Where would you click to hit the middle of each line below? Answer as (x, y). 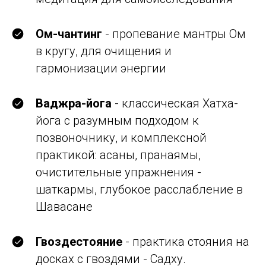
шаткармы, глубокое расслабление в (139, 189)
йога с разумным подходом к (117, 121)
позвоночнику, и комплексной (121, 138)
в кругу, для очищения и (104, 51)
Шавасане (64, 207)
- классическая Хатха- (175, 103)
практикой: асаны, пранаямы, (118, 155)
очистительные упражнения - (118, 172)
